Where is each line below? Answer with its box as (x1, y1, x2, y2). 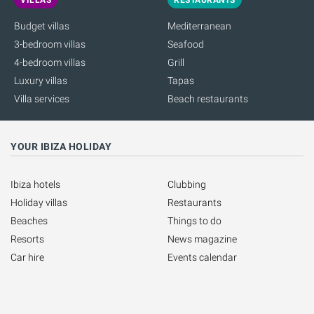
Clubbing (168, 178, 206, 190)
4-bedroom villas (14, 56, 86, 68)
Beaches (11, 214, 48, 226)
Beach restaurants (168, 93, 248, 104)
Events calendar (168, 251, 237, 263)
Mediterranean (168, 20, 231, 32)
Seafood (168, 38, 204, 50)
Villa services (14, 93, 69, 104)
